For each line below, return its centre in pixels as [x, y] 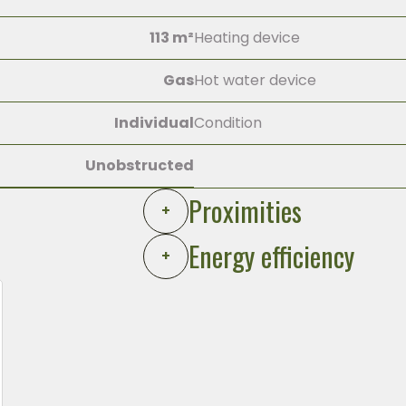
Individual [154, 123]
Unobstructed [140, 165]
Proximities [245, 210]
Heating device [247, 38]
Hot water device [255, 80]
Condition [228, 123]
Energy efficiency [271, 256]
